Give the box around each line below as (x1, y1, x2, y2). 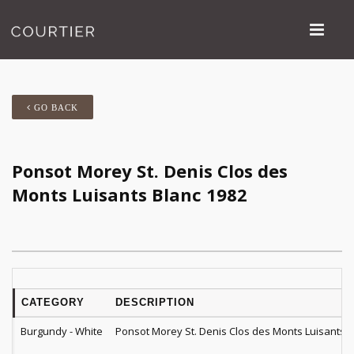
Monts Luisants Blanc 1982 (12, 183, 247, 206)
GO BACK (31, 104, 78, 112)
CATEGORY (21, 296, 85, 308)
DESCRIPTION (115, 296, 194, 308)
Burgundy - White (21, 324, 103, 338)
